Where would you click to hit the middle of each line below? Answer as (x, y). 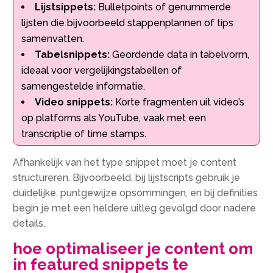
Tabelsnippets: (73, 54)
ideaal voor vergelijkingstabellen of (102, 70)
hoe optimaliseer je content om (133, 248)
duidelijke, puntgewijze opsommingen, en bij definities (136, 193)
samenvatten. (53, 38)
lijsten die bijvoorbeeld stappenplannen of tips (128, 23)
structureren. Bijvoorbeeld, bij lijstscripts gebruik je (127, 177)
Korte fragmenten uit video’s (179, 102)
